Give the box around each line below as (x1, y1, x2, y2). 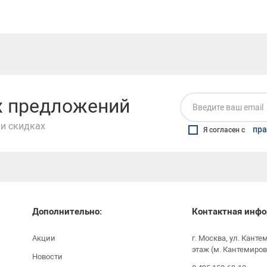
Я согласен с (203, 126, 247, 135)
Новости (32, 252, 63, 262)
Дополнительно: (32, 206, 103, 218)
